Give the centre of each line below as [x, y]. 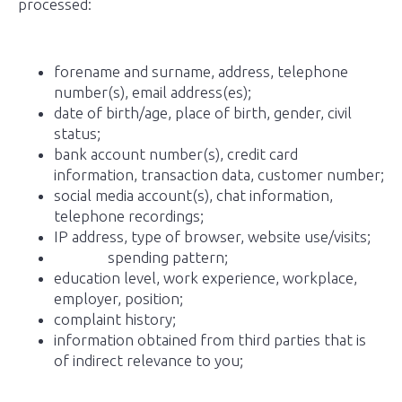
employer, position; [118, 298]
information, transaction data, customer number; [219, 175]
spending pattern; [141, 257]
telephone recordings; [129, 216]
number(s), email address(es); [153, 92]
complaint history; [115, 319]
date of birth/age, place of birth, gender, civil [203, 113]
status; [77, 133]
